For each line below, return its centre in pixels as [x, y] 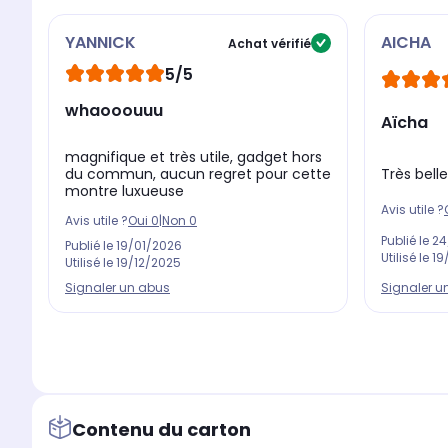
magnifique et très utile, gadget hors [193, 157]
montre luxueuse [124, 191]
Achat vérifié [269, 43]
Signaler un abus [117, 288]
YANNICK [100, 43]
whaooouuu [114, 111]
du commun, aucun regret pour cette [198, 174]
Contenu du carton [161, 429]
